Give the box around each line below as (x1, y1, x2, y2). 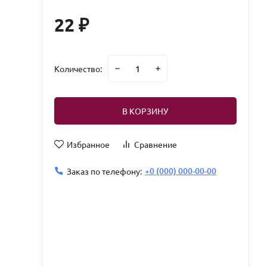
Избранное (66, 139, 110, 150)
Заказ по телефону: (66, 165, 142, 176)
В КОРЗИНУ (122, 105, 169, 116)
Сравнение (133, 139, 177, 150)
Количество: (54, 63, 102, 74)
